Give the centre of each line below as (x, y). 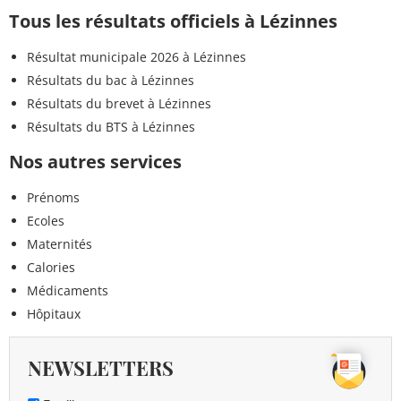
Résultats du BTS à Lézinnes (111, 127)
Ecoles (46, 221)
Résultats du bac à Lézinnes (111, 81)
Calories (51, 268)
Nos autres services (95, 162)
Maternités (60, 244)
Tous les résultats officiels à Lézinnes (173, 21)
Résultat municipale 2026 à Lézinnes (137, 57)
